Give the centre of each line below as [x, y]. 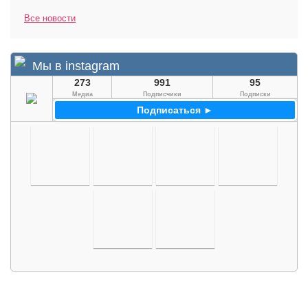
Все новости [50, 18]
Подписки [255, 94]
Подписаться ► [175, 110]
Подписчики [162, 94]
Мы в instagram [76, 66]
